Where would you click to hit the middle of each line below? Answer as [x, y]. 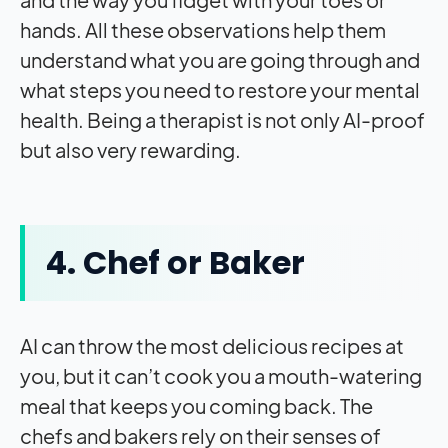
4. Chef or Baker [175, 263]
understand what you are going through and [220, 60]
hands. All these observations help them [203, 30]
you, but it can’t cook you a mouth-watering [221, 376]
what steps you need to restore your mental [220, 90]
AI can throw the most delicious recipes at [212, 346]
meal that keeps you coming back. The [196, 406]
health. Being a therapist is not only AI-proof [222, 120]
